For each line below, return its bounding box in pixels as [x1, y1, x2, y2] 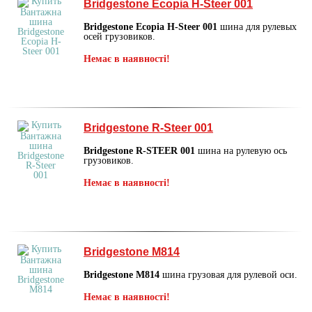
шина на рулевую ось [195, 145, 287, 156]
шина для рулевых [217, 21, 297, 32]
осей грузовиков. [84, 31, 155, 42]
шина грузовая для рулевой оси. [162, 269, 297, 280]
